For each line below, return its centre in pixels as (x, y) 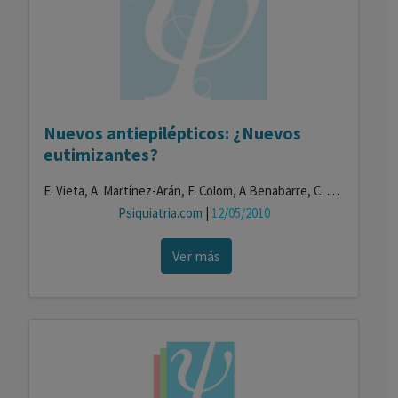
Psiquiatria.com (161, 213)
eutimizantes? (101, 154)
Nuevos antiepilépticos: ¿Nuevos (172, 133)
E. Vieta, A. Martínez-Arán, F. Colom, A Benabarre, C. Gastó (333, 190)
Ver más (196, 256)
